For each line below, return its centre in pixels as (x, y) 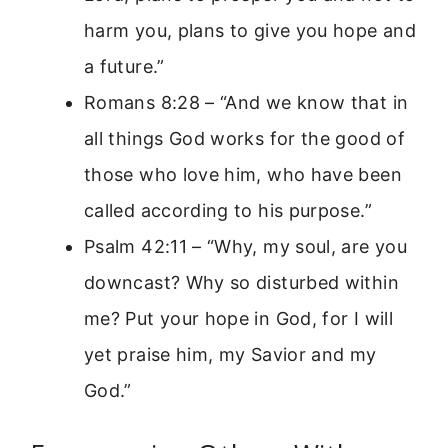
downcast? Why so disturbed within (241, 282)
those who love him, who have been (243, 174)
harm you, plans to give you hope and (250, 30)
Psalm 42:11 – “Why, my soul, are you (245, 246)
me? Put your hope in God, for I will (238, 318)
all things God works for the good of (244, 138)
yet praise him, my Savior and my (230, 354)
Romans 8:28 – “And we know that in (246, 102)
